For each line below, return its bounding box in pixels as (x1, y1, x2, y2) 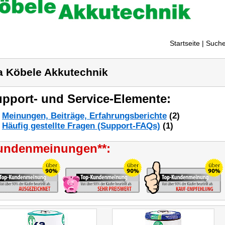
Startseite (170, 39, 200, 47)
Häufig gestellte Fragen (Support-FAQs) (2, 121, 160, 131)
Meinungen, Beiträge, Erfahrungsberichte (2, 111, 167, 121)
